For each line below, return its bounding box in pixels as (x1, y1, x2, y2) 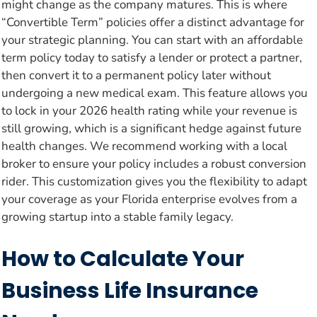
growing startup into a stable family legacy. (1, 208, 234, 225)
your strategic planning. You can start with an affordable (1, 31, 303, 48)
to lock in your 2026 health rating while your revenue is (1, 102, 297, 119)
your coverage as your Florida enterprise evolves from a (1, 190, 297, 207)
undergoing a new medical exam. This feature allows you (1, 84, 308, 101)
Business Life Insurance (1, 276, 258, 306)
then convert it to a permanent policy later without (1, 67, 271, 83)
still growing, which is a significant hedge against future (1, 120, 301, 137)
